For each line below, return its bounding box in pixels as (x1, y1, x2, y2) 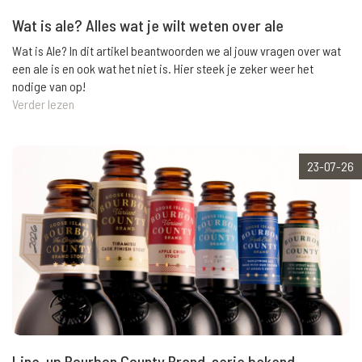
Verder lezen (12, 95, 74, 112)
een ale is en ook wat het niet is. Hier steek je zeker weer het (12, 60, 314, 76)
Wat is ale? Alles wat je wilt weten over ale (12, 15, 284, 35)
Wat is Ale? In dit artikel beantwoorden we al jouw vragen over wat (12, 42, 341, 58)
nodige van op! (12, 78, 86, 94)
